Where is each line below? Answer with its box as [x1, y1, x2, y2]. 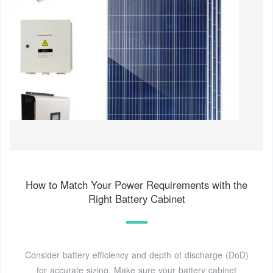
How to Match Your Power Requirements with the [26, 177, 247, 193]
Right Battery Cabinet [88, 191, 185, 207]
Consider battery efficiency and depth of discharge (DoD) [24, 249, 249, 261]
